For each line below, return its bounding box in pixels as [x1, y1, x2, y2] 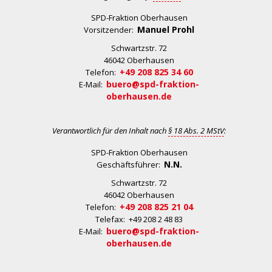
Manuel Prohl [137, 24, 194, 35]
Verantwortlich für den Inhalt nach [52, 125, 168, 136]
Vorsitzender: [84, 24, 137, 35]
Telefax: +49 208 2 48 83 [95, 214, 183, 225]
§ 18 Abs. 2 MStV [168, 125, 224, 136]
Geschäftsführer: [96, 159, 164, 170]
